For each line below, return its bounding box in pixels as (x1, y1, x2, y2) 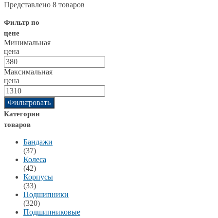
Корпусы (23, 172, 53, 181)
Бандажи (23, 137, 53, 146)
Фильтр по (4, 18, 39, 26)
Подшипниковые (23, 207, 80, 216)
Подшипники (23, 190, 69, 199)
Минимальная (4, 38, 51, 47)
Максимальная (4, 67, 53, 76)
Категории (4, 109, 40, 118)
